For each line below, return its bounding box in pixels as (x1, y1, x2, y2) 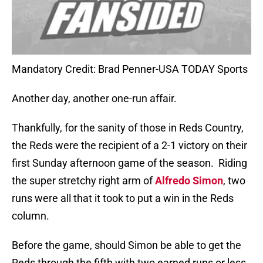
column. (12, 210, 49, 222)
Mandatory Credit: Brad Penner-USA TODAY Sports (12, 63, 248, 76)
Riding (218, 157, 247, 170)
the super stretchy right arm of (12, 174, 155, 187)
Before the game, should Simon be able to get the (12, 239, 241, 252)
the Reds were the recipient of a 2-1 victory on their (12, 139, 247, 152)
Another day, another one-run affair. (12, 92, 177, 105)
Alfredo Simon (155, 174, 223, 187)
